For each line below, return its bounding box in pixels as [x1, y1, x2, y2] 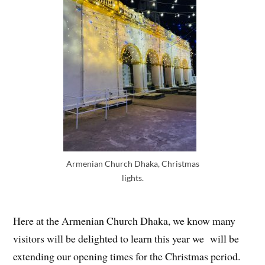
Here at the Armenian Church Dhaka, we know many [13, 213, 236, 228]
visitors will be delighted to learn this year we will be [13, 231, 240, 245]
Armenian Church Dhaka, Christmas [66, 159, 199, 169]
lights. [121, 173, 144, 183]
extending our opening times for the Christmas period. [13, 248, 241, 263]
